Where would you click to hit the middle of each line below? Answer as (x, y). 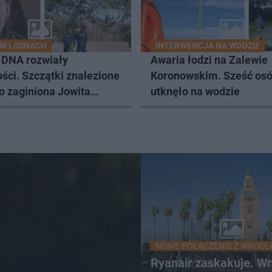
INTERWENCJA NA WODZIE (208, 46)
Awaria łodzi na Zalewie (209, 60)
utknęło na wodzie (195, 92)
